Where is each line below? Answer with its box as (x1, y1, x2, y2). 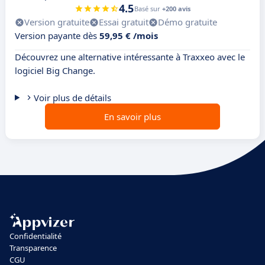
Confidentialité (9, 231, 62, 241)
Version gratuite (24, 16, 89, 28)
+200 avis (162, 4, 190, 14)
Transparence (9, 243, 57, 253)
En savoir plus (104, 111, 161, 123)
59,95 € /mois (99, 30, 158, 42)
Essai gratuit (99, 16, 148, 28)
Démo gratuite (158, 16, 217, 28)
